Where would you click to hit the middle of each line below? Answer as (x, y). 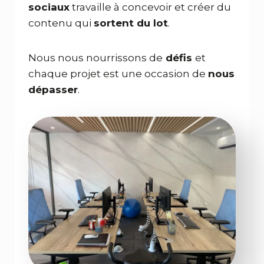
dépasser (53, 89)
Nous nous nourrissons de (95, 57)
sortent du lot (131, 23)
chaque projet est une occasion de (118, 73)
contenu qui (61, 23)
